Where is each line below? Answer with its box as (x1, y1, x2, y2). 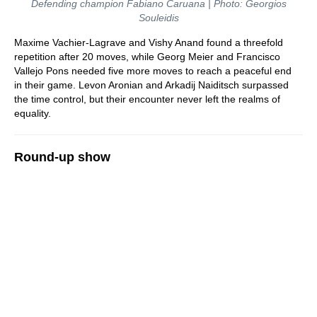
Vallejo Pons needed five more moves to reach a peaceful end (14, 64, 292, 76)
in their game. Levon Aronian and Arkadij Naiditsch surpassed (14, 79, 289, 91)
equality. (14, 107, 51, 119)
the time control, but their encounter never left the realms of (14, 93, 280, 105)
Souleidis (138, 11, 179, 23)
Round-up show (14, 149, 110, 164)
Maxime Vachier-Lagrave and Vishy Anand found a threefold (14, 36, 283, 48)
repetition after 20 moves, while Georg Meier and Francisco (14, 50, 280, 62)
